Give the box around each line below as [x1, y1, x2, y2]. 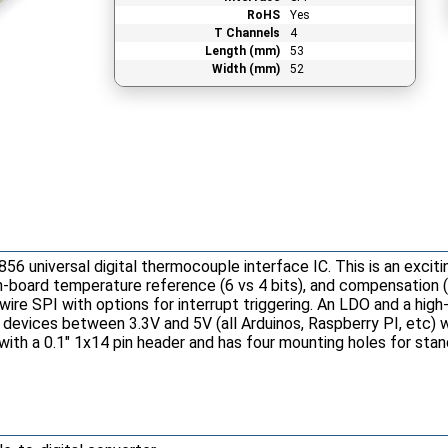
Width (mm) [211, 61, 280, 76]
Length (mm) [204, 43, 280, 58]
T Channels [213, 25, 280, 40]
